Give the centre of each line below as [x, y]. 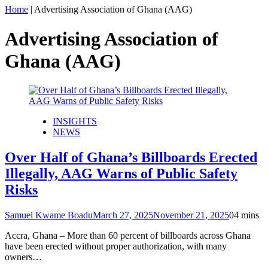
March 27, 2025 [123, 215]
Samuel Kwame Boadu [49, 215]
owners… [23, 257]
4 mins [246, 215]
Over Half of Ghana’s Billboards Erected [131, 157]
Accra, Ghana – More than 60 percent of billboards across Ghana [128, 235]
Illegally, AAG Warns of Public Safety [121, 173]
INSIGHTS [75, 121]
